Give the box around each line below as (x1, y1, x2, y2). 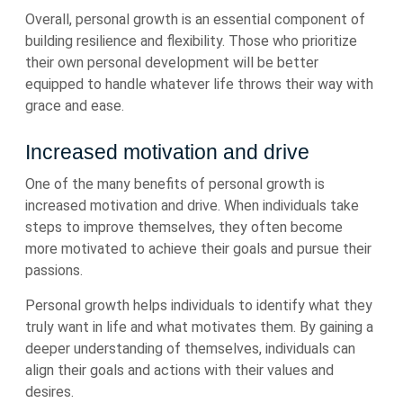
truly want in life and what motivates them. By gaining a (25, 318, 373, 336)
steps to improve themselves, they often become (25, 219, 343, 236)
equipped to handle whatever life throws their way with (25, 76, 373, 93)
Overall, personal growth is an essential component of (25, 11, 365, 28)
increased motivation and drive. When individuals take (25, 197, 359, 214)
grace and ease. (25, 97, 124, 114)
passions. (25, 262, 83, 279)
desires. (25, 383, 74, 400)
